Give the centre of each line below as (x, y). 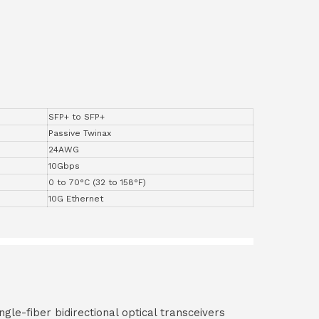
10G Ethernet (76, 199)
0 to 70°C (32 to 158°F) (97, 183)
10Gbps (64, 166)
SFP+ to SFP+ (77, 117)
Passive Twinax (80, 134)
